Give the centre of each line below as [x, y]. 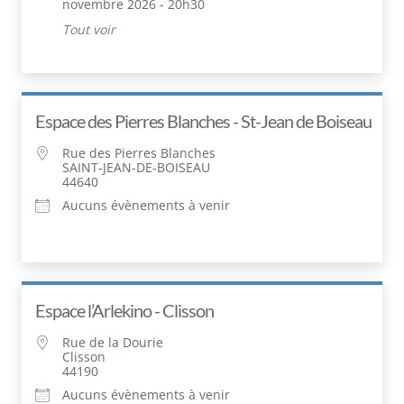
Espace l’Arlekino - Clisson [124, 310]
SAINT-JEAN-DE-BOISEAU [136, 167]
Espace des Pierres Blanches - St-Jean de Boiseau [203, 120]
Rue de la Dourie [113, 342]
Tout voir [89, 29]
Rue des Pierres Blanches [139, 152]
